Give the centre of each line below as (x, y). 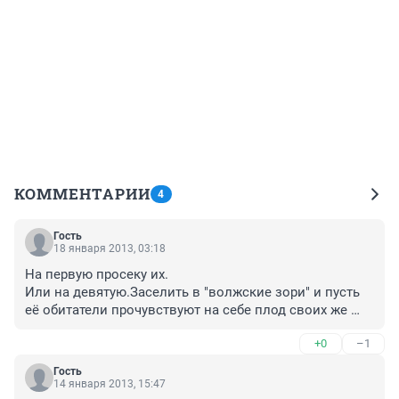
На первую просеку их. (97, 274)
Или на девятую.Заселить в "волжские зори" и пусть (192, 292)
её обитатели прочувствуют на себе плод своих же (186, 309)
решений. (55, 327)
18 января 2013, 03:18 (110, 248)
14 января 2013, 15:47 (110, 383)
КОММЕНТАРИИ (82, 193)
